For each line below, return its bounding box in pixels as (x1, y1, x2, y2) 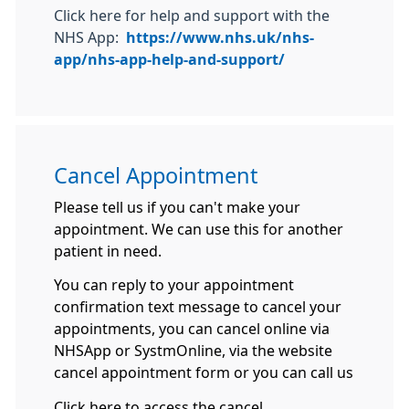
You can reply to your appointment (54, 275, 294, 296)
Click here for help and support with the (54, 8, 330, 24)
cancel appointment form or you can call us (54, 362, 353, 383)
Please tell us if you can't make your (54, 197, 300, 218)
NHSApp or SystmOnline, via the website (54, 341, 332, 362)
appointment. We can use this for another (54, 219, 343, 240)
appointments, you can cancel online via (54, 319, 330, 340)
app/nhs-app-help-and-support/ (54, 52, 285, 68)
